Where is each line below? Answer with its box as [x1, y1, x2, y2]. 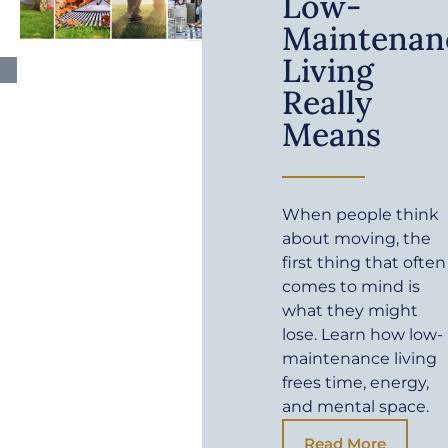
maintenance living [282, 348, 438, 368]
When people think [282, 204, 440, 224]
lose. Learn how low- [282, 324, 444, 344]
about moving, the [282, 228, 432, 248]
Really [282, 81, 373, 123]
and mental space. [282, 396, 430, 416]
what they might [282, 300, 419, 320]
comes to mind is [282, 276, 421, 296]
